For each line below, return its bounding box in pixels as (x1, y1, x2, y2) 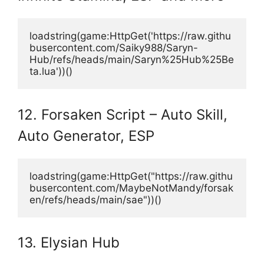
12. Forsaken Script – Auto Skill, (18, 105, 227, 123)
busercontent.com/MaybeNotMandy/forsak (29, 181, 233, 194)
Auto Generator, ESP (18, 127, 154, 144)
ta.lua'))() (29, 65, 72, 78)
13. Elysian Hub (18, 234, 120, 252)
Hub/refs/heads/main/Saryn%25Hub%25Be (29, 54, 234, 66)
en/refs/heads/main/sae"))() (29, 193, 161, 206)
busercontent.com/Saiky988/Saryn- (29, 42, 198, 54)
